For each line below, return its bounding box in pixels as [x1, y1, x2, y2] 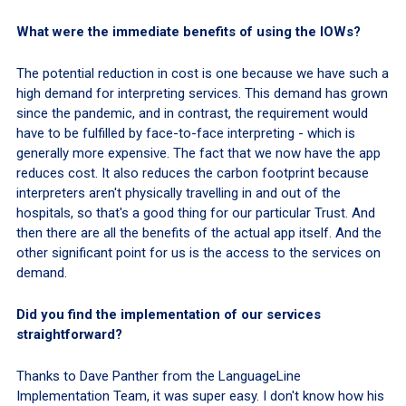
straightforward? [15, 325, 122, 343]
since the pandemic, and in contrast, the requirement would [15, 104, 368, 121]
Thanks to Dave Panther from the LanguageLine [15, 367, 301, 384]
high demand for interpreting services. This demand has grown [15, 84, 388, 101]
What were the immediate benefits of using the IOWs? [15, 23, 361, 40]
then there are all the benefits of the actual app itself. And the [15, 224, 382, 241]
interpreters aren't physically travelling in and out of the [15, 184, 341, 201]
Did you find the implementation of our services [15, 305, 321, 323]
